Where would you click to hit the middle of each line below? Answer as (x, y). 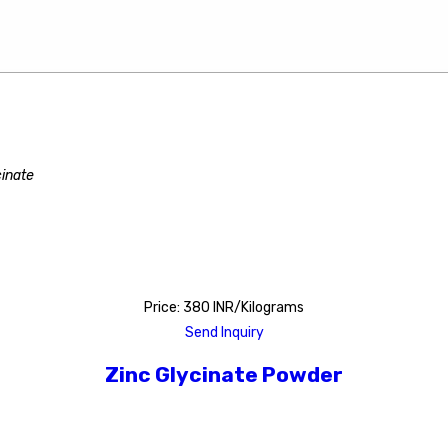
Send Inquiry (224, 332)
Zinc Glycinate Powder (224, 375)
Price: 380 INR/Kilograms (224, 307)
